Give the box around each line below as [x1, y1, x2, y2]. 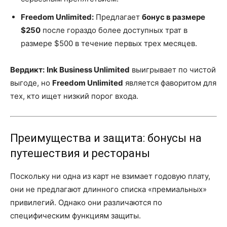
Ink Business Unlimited [47, 65, 130, 74]
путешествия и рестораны [10, 147, 150, 160]
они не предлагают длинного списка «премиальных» [10, 184, 207, 194]
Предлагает [94, 12, 142, 22]
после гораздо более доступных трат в [41, 25, 187, 35]
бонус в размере [142, 12, 205, 22]
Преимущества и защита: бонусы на [10, 132, 202, 144]
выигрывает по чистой [130, 65, 216, 74]
